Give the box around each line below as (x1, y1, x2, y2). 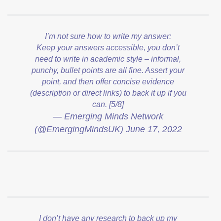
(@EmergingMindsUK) (34, 124, 126, 134)
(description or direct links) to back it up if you (30, 88, 186, 97)
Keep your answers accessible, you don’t (37, 43, 180, 52)
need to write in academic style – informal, (35, 54, 181, 63)
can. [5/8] (92, 100, 124, 109)
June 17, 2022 (125, 124, 182, 134)
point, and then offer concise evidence (42, 77, 174, 86)
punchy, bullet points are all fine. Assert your (32, 66, 184, 74)
